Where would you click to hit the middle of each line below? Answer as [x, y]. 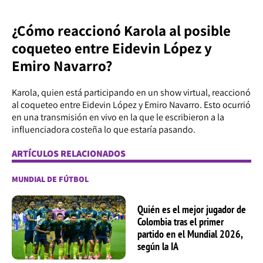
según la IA [158, 246]
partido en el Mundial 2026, [190, 234]
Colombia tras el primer [181, 221]
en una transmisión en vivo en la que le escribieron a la [118, 117]
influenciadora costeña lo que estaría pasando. [104, 130]
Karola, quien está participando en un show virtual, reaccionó [131, 93]
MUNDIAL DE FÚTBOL [50, 179]
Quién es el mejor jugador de [192, 209]
